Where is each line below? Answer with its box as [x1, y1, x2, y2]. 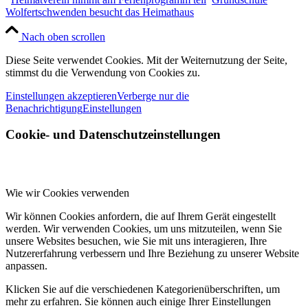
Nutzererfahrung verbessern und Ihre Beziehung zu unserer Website [5, 247, 299, 260]
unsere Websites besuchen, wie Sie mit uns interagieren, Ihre [5, 235, 267, 247]
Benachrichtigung [5, 102, 82, 114]
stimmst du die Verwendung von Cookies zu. [5, 66, 200, 78]
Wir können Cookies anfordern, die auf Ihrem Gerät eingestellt [5, 210, 276, 223]
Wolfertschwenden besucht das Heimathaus [5, 5, 194, 18]
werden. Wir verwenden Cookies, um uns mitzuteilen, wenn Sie [5, 223, 282, 235]
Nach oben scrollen [21, 30, 105, 43]
